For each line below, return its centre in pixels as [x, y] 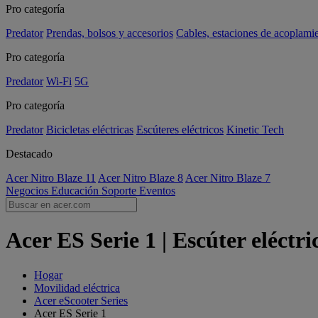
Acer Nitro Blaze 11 [51, 178]
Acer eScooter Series [81, 300]
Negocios [28, 191]
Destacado [29, 154]
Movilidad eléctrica [77, 287]
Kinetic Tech [255, 130]
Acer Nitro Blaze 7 [228, 178]
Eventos [157, 191]
